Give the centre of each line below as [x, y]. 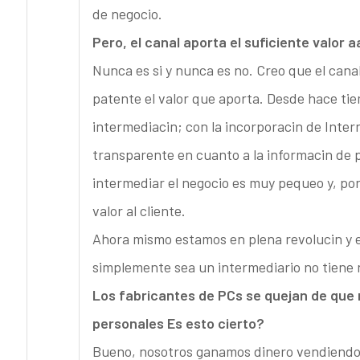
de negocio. [127, 14]
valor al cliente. [139, 211]
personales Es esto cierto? [178, 323]
